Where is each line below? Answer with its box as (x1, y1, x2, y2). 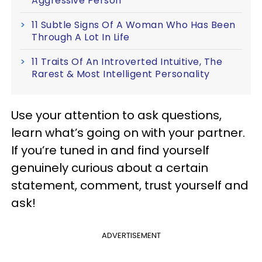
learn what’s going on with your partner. (11, 124, 245, 141)
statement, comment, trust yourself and (11, 177, 249, 194)
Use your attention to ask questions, (11, 106, 222, 123)
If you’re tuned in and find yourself (11, 142, 209, 158)
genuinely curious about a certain (11, 159, 208, 176)
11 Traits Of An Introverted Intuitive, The (32, 54, 222, 68)
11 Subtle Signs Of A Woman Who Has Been (32, 18, 236, 32)
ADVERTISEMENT (101, 229, 161, 241)
